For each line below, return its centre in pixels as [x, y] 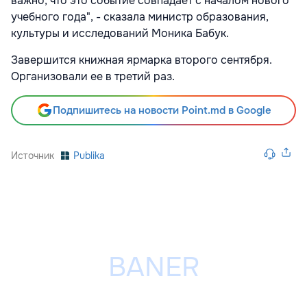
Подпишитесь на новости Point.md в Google [162, 110]
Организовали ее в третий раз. [93, 76]
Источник [33, 155]
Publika [89, 155]
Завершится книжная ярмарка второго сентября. [142, 60]
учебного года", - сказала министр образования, [140, 16]
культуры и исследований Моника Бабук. [120, 33]
